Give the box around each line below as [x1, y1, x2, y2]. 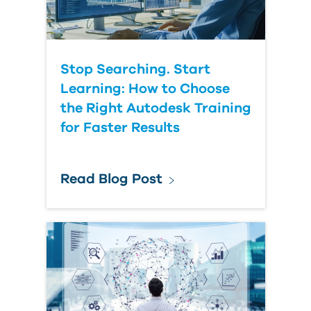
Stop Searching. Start [60, 62, 210, 76]
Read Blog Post [60, 172, 162, 186]
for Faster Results [60, 121, 180, 135]
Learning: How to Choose [60, 82, 230, 96]
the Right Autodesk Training [60, 101, 251, 115]
